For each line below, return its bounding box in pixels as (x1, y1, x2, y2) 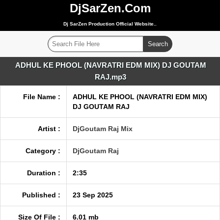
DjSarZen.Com (69, 1, 151, 15)
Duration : (27, 169, 60, 177)
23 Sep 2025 (73, 191, 113, 199)
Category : (26, 147, 60, 155)
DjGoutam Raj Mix (73, 125, 133, 133)
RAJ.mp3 (95, 73, 126, 81)
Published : (22, 191, 60, 199)
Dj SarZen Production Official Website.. (63, 21, 157, 27)
